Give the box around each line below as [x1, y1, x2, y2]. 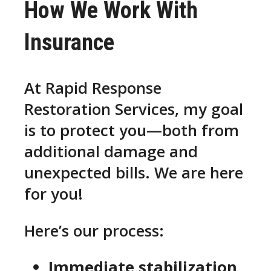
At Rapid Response [24, 77, 162, 99]
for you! [24, 183, 83, 205]
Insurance [24, 28, 114, 56]
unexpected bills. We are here [24, 162, 243, 184]
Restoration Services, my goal [24, 99, 243, 120]
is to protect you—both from [24, 120, 239, 142]
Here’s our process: [24, 220, 164, 241]
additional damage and [24, 141, 198, 163]
